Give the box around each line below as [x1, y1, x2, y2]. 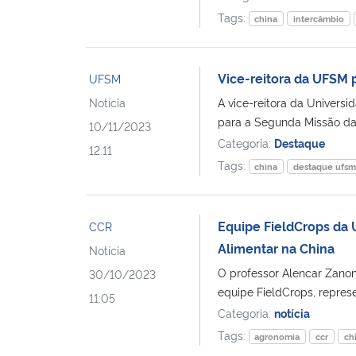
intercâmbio [293, 12, 345, 25]
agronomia [254, 330, 300, 342]
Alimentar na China [217, 238, 335, 257]
